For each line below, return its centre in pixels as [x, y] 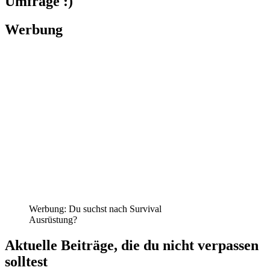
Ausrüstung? [53, 220]
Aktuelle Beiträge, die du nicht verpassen [132, 245]
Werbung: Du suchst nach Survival [95, 209]
